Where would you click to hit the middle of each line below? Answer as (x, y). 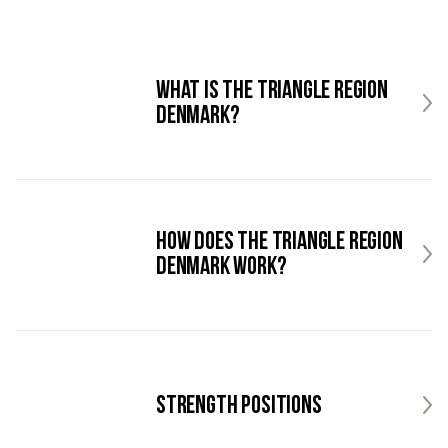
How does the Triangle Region (279, 242)
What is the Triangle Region (272, 91)
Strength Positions (239, 406)
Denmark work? (221, 267)
